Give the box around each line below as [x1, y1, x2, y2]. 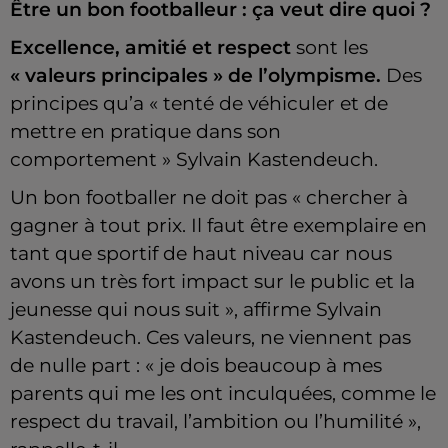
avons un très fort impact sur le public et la [10, 270, 415, 294]
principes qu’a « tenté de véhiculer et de [10, 92, 388, 116]
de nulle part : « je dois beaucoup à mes [10, 354, 382, 378]
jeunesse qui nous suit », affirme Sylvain [10, 298, 382, 322]
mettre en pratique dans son [10, 120, 281, 144]
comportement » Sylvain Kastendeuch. [10, 148, 378, 172]
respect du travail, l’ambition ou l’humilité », [10, 410, 421, 434]
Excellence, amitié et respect [10, 36, 291, 60]
